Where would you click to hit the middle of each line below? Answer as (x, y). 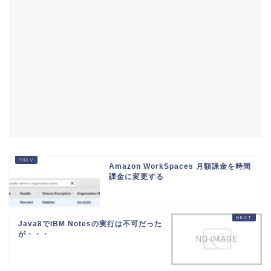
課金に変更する (136, 177)
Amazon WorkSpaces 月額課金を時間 (180, 167)
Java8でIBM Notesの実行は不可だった (90, 224)
